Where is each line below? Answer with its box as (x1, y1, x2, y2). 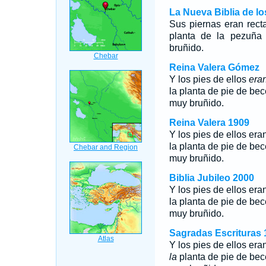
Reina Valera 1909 (169, 118, 249, 128)
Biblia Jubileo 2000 (169, 173, 254, 183)
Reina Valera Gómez (169, 62, 259, 72)
